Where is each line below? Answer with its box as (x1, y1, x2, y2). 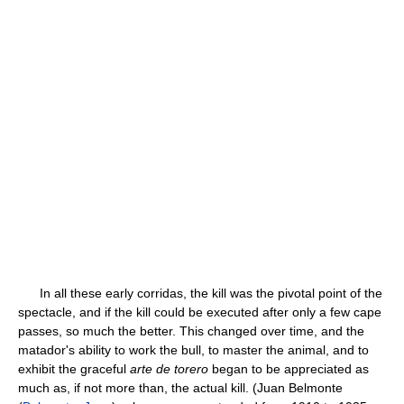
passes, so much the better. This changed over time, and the (18, 324, 364, 338)
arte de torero (130, 362, 208, 376)
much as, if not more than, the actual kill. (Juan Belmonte (18, 381, 343, 395)
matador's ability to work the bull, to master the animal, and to (18, 343, 369, 357)
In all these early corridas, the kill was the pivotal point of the (18, 286, 382, 300)
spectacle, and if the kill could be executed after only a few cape (18, 305, 381, 319)
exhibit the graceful (18, 362, 130, 376)
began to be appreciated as (208, 362, 369, 376)
